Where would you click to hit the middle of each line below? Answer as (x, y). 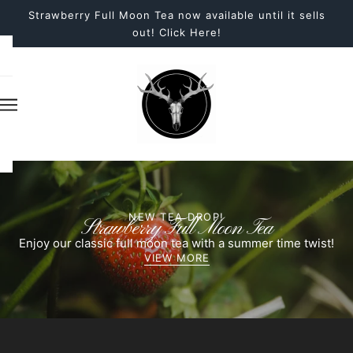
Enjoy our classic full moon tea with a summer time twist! (176, 243)
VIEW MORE (176, 258)
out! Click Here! (176, 32)
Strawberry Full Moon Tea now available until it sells (176, 15)
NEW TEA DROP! (176, 216)
